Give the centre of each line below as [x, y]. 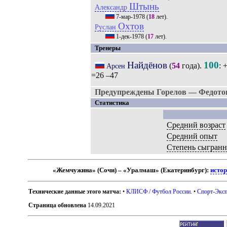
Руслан [106, 27]
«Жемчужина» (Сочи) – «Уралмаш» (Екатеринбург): [132, 170]
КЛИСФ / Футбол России [159, 191]
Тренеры [107, 48]
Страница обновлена [58, 205]
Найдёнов [147, 65]
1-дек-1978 [130, 36]
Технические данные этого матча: [75, 191]
